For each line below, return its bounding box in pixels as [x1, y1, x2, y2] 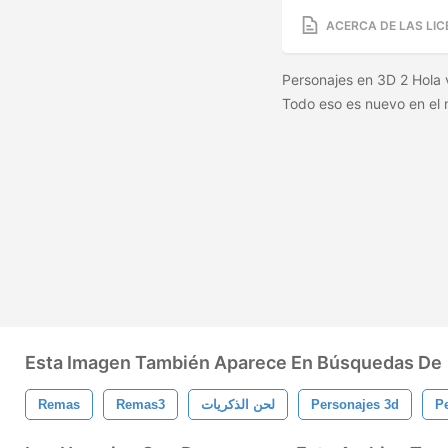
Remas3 [116, 397, 165, 412]
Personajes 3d [311, 397, 399, 412]
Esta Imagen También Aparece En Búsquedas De [25, 352, 442, 373]
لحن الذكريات [201, 397, 275, 412]
